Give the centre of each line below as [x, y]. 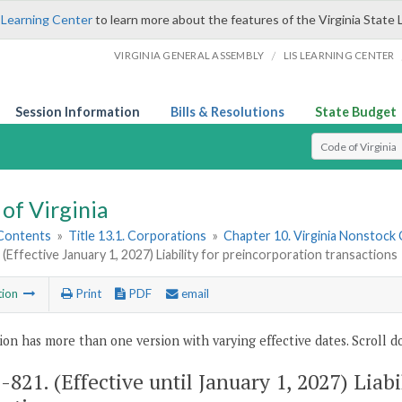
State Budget [356, 112]
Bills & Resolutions [227, 112]
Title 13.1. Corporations [138, 236]
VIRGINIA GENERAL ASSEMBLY [189, 55]
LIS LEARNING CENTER [339, 55]
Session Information [78, 112]
